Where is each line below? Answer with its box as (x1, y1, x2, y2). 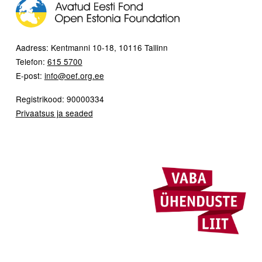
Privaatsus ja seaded (15, 107, 93, 119)
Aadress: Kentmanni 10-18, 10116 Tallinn (15, 42, 168, 54)
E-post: (15, 70, 44, 82)
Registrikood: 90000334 (15, 93, 104, 105)
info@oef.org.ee (44, 70, 104, 82)
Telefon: (15, 56, 47, 68)
